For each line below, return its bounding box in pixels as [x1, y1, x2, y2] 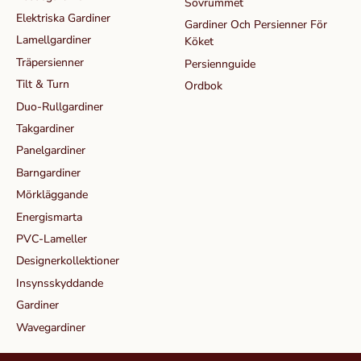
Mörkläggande [16, 187, 88, 203]
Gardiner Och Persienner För [185, 17, 327, 33]
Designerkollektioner [16, 253, 119, 269]
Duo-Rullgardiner [16, 98, 103, 114]
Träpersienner [16, 54, 84, 70]
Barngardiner [16, 164, 81, 180]
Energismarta [16, 209, 82, 225]
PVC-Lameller [16, 231, 87, 247]
